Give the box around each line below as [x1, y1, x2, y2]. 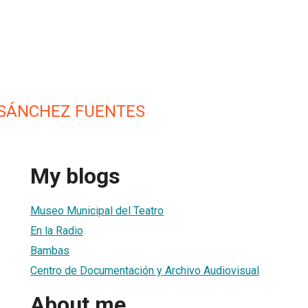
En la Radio [30, 223, 83, 237]
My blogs [30, 163, 120, 190]
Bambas [30, 243, 69, 257]
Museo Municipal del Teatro [30, 203, 164, 217]
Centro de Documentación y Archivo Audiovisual [30, 263, 259, 277]
